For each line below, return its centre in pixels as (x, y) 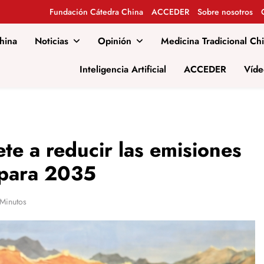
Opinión (115, 41)
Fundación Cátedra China (96, 12)
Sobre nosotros (225, 12)
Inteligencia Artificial (123, 69)
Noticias (52, 41)
